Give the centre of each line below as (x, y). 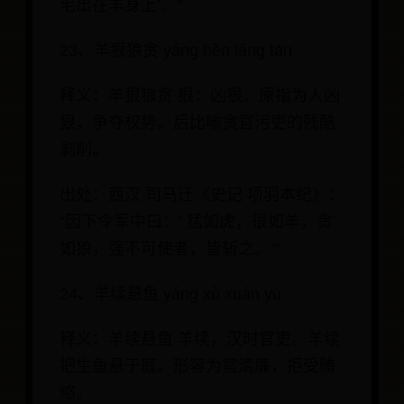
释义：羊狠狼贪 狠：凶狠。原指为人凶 (200, 96)
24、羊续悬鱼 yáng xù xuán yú (170, 294)
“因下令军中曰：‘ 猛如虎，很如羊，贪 (196, 222)
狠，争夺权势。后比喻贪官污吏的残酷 (197, 123)
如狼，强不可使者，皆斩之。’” (170, 249)
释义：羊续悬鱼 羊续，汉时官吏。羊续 (200, 340)
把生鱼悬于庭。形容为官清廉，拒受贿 (197, 367)
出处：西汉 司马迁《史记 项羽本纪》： (202, 195)
